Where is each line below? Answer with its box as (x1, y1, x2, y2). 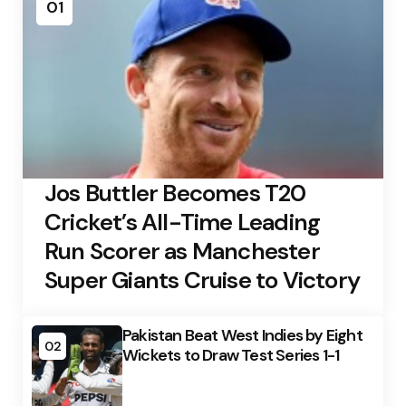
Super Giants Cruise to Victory (44, 265, 361, 295)
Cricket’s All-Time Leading (44, 207, 321, 237)
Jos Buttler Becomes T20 (44, 178, 306, 208)
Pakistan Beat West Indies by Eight (122, 324, 362, 346)
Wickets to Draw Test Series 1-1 (122, 344, 340, 366)
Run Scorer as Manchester (44, 236, 320, 266)
